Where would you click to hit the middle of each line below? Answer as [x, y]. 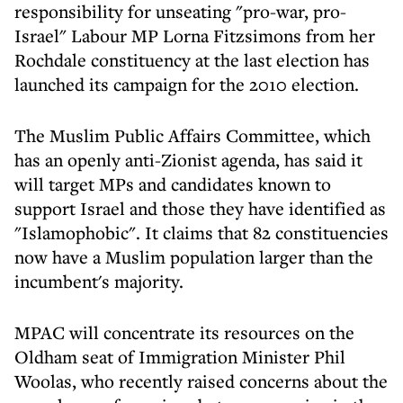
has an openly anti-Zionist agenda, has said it [188, 160]
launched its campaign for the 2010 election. [187, 84]
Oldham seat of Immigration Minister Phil [180, 357]
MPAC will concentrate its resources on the [184, 332]
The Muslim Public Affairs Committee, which [193, 135]
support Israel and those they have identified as [200, 208]
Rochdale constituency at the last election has [192, 60]
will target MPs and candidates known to [173, 184]
